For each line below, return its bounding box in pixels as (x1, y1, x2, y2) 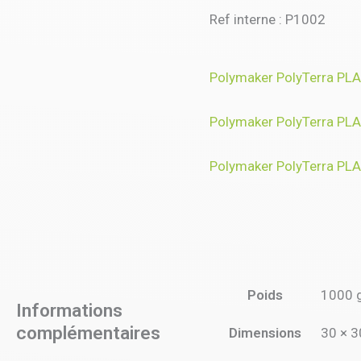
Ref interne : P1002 (210, 10, 326, 27)
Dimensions (229, 324, 301, 341)
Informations (16, 300, 122, 322)
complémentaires (16, 322, 160, 345)
